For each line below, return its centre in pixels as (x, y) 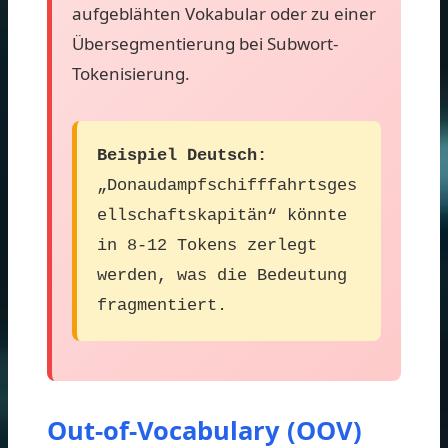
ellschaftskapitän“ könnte (222, 215)
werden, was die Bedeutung (222, 275)
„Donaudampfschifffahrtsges (227, 185)
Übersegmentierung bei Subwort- (205, 43)
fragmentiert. (162, 305)
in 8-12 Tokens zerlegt (207, 245)
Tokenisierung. (131, 73)
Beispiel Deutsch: (182, 155)
